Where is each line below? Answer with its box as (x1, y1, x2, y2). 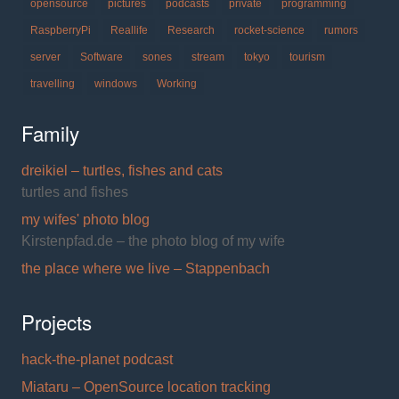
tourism (289, 51, 325, 63)
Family (21, 118, 79, 147)
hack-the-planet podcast (21, 352, 173, 367)
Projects (21, 307, 92, 336)
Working (157, 77, 197, 90)
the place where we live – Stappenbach (21, 261, 270, 276)
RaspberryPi (30, 24, 91, 37)
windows (94, 77, 137, 90)
